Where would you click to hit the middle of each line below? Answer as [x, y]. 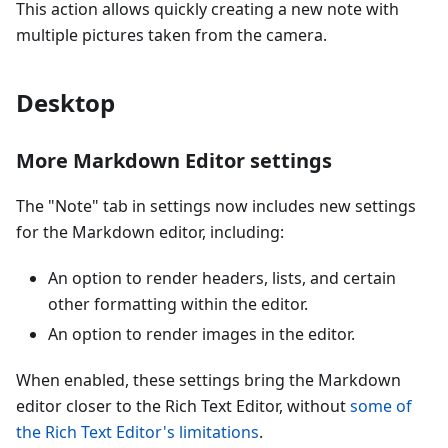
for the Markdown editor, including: [150, 232]
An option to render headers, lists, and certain [222, 278]
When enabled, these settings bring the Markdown [208, 380]
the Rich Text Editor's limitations [137, 432]
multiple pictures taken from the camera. [171, 35]
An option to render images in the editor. [201, 334]
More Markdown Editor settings [174, 161]
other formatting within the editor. [178, 304]
